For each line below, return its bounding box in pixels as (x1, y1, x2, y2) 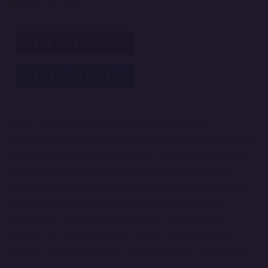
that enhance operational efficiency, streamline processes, (7, 151, 252, 162)
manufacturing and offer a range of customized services (7, 183, 244, 194)
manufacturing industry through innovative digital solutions (7, 135, 252, 146)
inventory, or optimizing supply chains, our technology (7, 232, 230, 243)
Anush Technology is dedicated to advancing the (7, 118, 212, 130)
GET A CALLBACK (26, 71, 115, 80)
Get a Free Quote (26, 38, 115, 47)
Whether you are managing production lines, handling (7, 215, 226, 227)
